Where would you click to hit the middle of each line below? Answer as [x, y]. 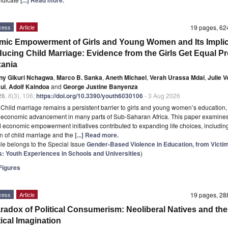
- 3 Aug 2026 [162, 95]
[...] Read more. [97, 135]
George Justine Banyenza [101, 86]
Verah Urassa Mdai [177, 77]
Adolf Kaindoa [29, 86]
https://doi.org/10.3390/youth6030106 [90, 95]
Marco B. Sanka [79, 77]
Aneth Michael [126, 77]
